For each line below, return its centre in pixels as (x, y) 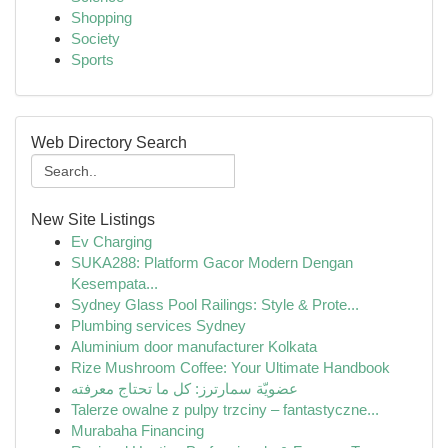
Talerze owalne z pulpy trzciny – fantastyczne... (225, 409)
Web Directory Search (109, 142)
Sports (92, 59)
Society (95, 38)
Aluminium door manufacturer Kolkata (194, 346)
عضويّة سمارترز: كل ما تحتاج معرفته (184, 388)
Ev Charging (111, 241)
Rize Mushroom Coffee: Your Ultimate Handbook (230, 367)
